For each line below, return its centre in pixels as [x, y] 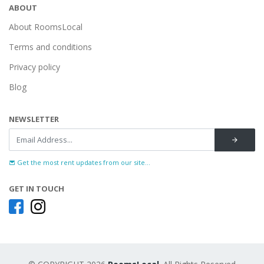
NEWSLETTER [34, 119]
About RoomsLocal [46, 27]
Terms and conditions [50, 47]
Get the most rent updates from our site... [83, 162]
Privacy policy [34, 67]
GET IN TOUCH [37, 189]
